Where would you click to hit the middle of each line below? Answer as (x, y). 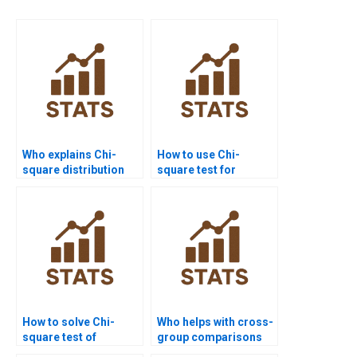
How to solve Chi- (69, 322)
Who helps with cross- (215, 322)
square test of (59, 337)
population (185, 184)
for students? (58, 184)
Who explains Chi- (69, 154)
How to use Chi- (198, 154)
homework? (188, 215)
